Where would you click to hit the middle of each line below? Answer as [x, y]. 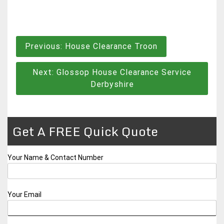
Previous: [44, 46]
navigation [46, 62]
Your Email [24, 194]
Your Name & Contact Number [55, 157]
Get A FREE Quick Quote [85, 131]
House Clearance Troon [111, 46]
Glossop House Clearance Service [124, 72]
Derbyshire [112, 84]
